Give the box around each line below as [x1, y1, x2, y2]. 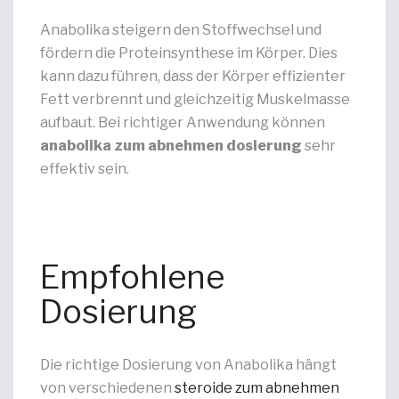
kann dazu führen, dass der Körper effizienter [40, 68, 346, 85]
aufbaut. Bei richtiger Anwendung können [40, 114, 325, 131]
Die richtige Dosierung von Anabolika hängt [40, 356, 337, 373]
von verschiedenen [40, 379, 175, 396]
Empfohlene [40, 257, 224, 297]
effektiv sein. [40, 160, 129, 177]
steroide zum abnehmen [175, 379, 339, 396]
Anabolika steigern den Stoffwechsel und [40, 21, 322, 38]
